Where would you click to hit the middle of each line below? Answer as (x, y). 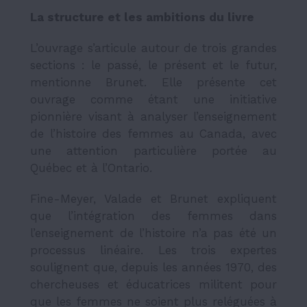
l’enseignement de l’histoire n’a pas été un (153, 233)
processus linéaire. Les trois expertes (153, 250)
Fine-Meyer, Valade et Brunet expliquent (153, 199)
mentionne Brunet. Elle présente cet (153, 83)
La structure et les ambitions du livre (146, 17)
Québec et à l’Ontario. (91, 168)
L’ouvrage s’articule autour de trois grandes (153, 48)
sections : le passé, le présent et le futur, (153, 65)
